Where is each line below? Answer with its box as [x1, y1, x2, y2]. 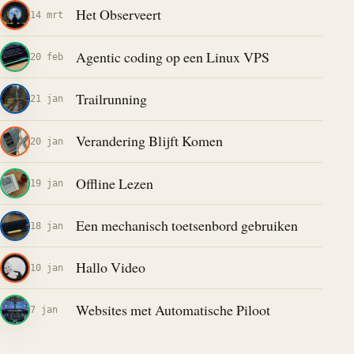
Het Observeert [75, 5, 161, 24]
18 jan [30, 219, 63, 232]
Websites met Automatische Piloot [75, 299, 270, 319]
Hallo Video [75, 258, 145, 277]
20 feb [30, 51, 63, 63]
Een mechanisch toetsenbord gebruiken [75, 216, 298, 235]
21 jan [30, 92, 63, 105]
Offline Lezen [75, 173, 153, 193]
